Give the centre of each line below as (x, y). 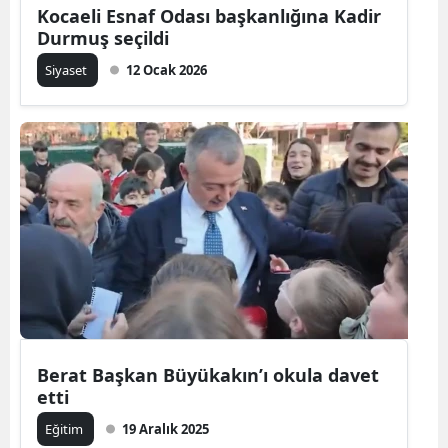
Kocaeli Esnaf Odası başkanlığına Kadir (209, 15)
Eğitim (65, 428)
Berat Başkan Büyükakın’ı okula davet (208, 374)
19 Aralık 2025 (165, 428)
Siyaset (67, 69)
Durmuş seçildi (103, 37)
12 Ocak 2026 (166, 69)
